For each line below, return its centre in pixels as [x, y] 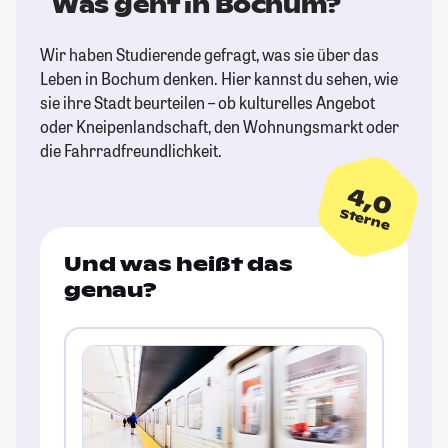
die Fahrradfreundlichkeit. [131, 151]
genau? [110, 290]
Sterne [365, 219]
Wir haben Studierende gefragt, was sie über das [209, 55]
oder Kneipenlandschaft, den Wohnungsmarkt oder [219, 127]
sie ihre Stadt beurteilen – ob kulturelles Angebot [207, 103]
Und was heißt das [178, 264]
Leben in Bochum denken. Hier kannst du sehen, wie [219, 79]
